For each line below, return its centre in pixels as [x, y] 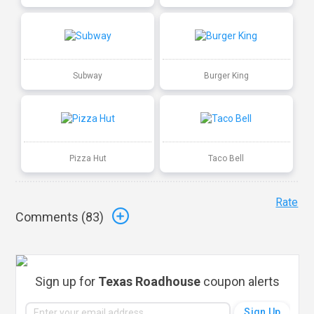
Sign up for [67, 281]
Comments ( [51, 217]
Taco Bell [226, 158]
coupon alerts [240, 281]
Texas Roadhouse [150, 281]
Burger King [226, 75]
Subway [88, 75]
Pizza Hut [88, 158]
